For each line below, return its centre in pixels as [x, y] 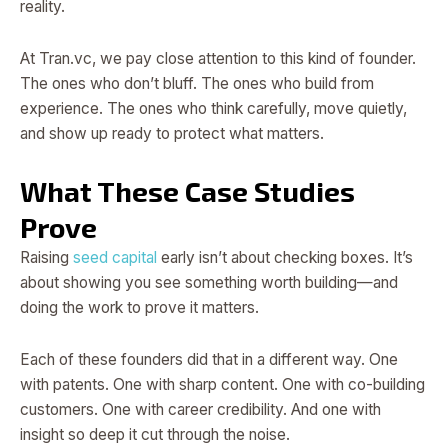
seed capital [117, 257]
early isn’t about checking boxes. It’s [287, 257]
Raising [46, 257]
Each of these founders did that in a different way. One [209, 360]
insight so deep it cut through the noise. [155, 435]
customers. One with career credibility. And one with [200, 410]
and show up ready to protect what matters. [172, 133]
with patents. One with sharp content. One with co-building [222, 385]
